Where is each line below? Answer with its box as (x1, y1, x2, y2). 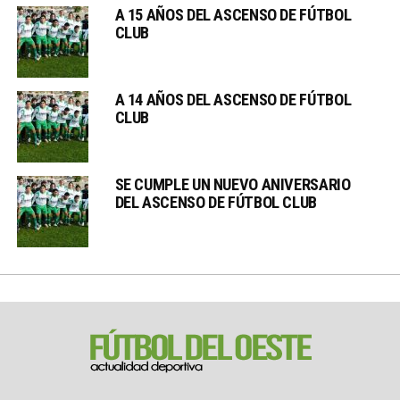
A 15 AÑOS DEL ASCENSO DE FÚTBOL (114, 4, 352, 24)
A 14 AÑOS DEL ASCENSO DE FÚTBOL (114, 89, 352, 109)
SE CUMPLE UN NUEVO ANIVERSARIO (114, 174, 351, 194)
